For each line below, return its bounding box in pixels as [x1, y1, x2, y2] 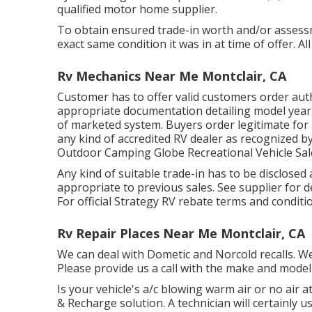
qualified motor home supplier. [57, 1, 217, 17]
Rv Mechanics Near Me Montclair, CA [57, 68, 286, 85]
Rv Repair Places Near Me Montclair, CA [57, 225, 305, 242]
